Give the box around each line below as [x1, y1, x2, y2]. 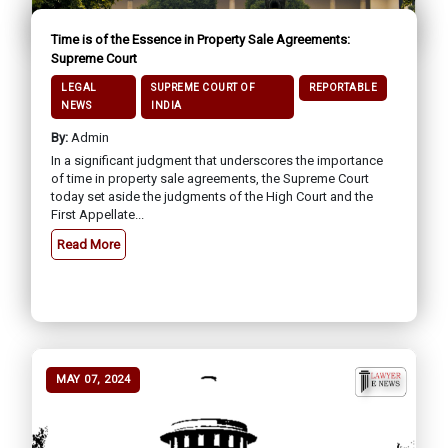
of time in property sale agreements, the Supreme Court [51, 170, 369, 186]
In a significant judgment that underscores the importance [51, 152, 383, 168]
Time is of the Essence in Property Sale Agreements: [51, 31, 350, 47]
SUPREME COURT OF [151, 81, 256, 93]
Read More [57, 236, 120, 252]
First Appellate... [51, 206, 144, 222]
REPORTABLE [309, 81, 377, 93]
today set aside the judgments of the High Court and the [51, 188, 373, 204]
